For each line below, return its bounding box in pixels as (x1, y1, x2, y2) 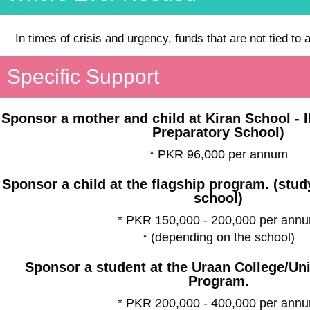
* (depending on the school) (142, 230, 295, 244)
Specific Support (7, 64, 159, 88)
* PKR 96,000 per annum (149, 147, 288, 161)
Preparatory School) (152, 124, 285, 140)
